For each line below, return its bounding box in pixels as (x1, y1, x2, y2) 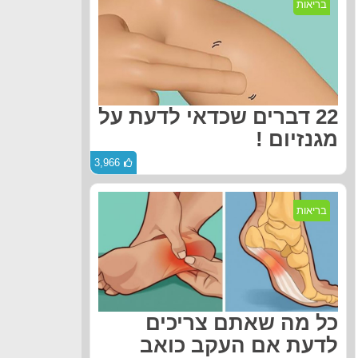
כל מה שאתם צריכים (145, 311, 338, 334)
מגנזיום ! (256, 127, 338, 150)
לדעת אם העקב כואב (140, 333, 338, 356)
